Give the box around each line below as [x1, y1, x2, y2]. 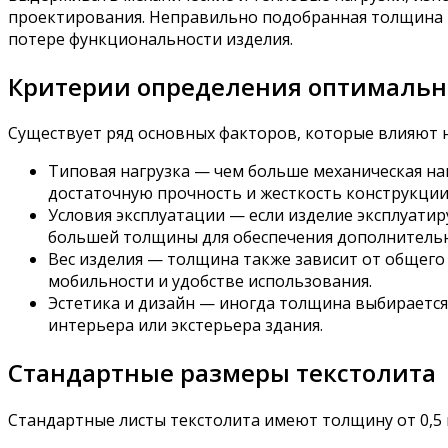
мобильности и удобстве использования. [48, 270, 372, 293]
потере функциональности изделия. [8, 27, 293, 50]
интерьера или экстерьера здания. [48, 314, 323, 337]
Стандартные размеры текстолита [8, 356, 436, 390]
